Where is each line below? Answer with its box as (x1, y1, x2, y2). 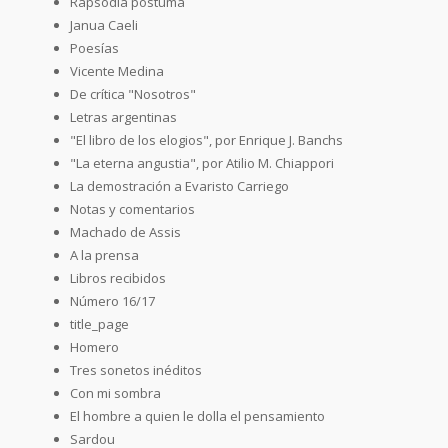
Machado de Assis (70, 222, 181, 241)
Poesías (70, 38, 119, 57)
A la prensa (70, 245, 139, 264)
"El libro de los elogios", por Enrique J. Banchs (70, 130, 343, 149)
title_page (70, 314, 129, 333)
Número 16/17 (70, 291, 155, 310)
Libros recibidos (70, 268, 166, 287)
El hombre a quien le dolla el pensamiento (70, 406, 325, 425)
